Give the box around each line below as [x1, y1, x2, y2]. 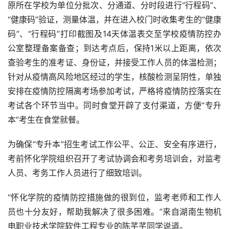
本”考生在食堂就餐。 [8, 114, 84, 125]
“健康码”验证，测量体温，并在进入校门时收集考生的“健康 [8, 14, 221, 25]
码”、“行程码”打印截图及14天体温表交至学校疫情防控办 [8, 29, 221, 39]
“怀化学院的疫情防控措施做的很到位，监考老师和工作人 [8, 192, 221, 203]
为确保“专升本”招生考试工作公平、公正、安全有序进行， [8, 139, 221, 150]
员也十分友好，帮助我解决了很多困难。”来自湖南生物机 [8, 207, 221, 217]
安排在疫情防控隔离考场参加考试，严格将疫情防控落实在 [8, 86, 221, 97]
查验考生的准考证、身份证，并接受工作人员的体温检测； [8, 57, 221, 68]
